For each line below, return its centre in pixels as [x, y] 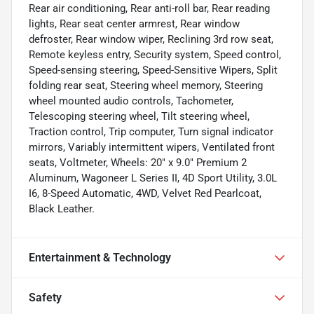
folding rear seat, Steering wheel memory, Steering [146, 85]
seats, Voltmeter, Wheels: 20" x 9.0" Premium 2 [138, 162]
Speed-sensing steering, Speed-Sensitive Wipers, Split [153, 70]
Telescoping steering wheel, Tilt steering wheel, [139, 116]
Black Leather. [62, 209]
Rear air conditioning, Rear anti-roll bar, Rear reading [149, 8]
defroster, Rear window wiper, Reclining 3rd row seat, [151, 39]
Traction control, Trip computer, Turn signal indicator [151, 131]
